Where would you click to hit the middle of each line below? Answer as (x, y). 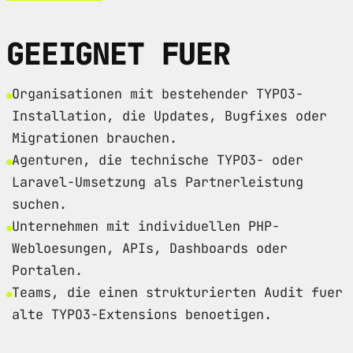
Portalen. (47, 270)
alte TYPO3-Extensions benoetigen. (142, 314)
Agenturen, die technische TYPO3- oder (158, 160)
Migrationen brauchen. (95, 137)
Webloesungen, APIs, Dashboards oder (150, 248)
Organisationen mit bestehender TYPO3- (158, 93)
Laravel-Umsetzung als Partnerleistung (158, 182)
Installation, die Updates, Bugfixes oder (169, 115)
